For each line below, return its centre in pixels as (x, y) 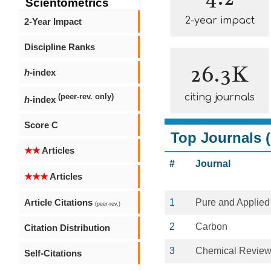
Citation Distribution (67, 228)
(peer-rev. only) (86, 97)
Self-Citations (53, 253)
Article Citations (60, 202)
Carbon (211, 227)
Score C (41, 125)
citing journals (220, 97)
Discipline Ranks (60, 47)
